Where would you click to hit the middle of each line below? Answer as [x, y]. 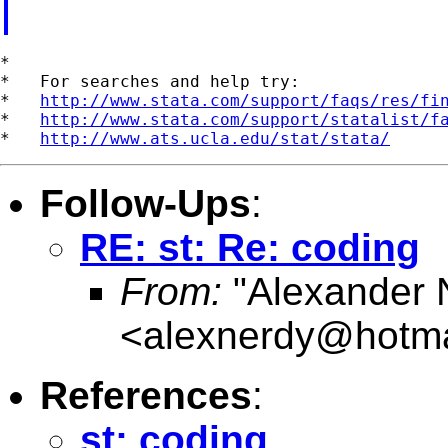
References [146, 395]
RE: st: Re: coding [250, 247]
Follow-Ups [145, 203]
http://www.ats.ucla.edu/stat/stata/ [215, 138]
